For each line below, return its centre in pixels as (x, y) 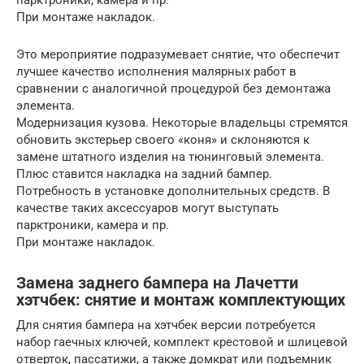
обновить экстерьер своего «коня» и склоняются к (163, 140)
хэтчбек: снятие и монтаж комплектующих (181, 301)
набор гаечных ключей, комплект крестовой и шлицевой (182, 342)
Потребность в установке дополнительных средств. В (173, 191)
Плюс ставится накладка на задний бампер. (144, 174)
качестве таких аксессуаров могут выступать (147, 208)
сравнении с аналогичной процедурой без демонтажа (173, 89)
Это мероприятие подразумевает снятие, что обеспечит (178, 55)
